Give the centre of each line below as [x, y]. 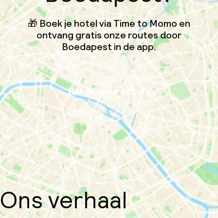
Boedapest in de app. [109, 47]
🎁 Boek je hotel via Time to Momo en [109, 23]
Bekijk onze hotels [109, 91]
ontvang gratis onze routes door [109, 35]
